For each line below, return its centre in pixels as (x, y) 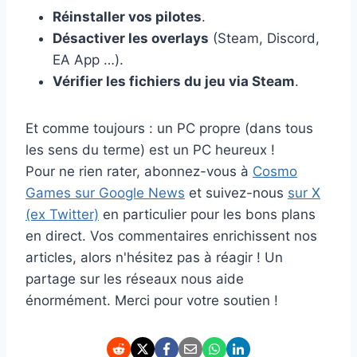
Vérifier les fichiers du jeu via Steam (174, 82)
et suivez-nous (236, 193)
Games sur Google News (105, 193)
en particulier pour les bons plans (207, 215)
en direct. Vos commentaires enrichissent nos (171, 236)
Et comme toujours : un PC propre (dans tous (169, 129)
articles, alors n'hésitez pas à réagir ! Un (154, 258)
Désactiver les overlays (131, 39)
